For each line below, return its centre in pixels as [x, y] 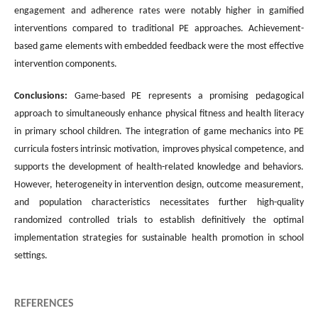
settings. [31, 256]
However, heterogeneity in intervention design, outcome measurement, [159, 185]
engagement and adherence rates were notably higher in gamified [159, 11]
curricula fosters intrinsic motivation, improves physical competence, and [159, 149]
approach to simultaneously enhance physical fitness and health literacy [159, 114]
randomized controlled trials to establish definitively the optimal [159, 220]
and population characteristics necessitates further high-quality [159, 202]
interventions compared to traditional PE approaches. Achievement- [159, 28]
